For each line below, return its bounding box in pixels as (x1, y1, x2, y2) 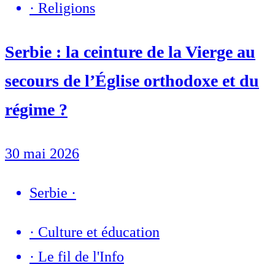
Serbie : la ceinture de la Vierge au (5, 42, 255, 62)
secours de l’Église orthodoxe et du (5, 71, 259, 91)
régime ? (5, 100, 68, 120)
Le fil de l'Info (38, 249, 124, 265)
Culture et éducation (38, 224, 160, 241)
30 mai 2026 (5, 145, 79, 162)
